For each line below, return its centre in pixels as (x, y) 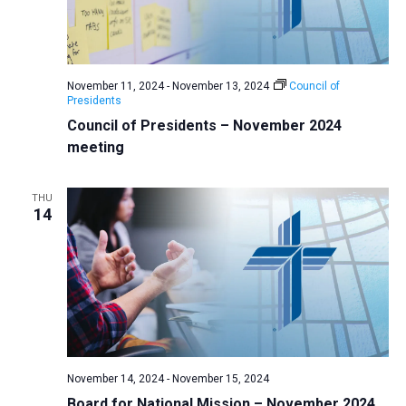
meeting (95, 148)
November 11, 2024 (115, 87)
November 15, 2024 (220, 378)
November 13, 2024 (220, 87)
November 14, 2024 (115, 378)
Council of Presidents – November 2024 (204, 126)
